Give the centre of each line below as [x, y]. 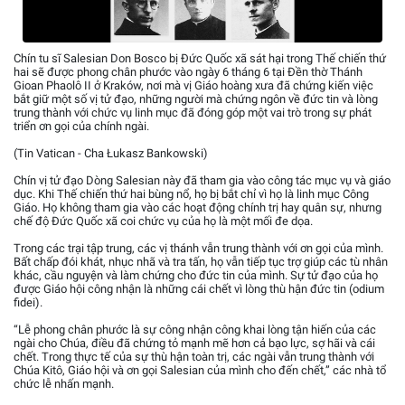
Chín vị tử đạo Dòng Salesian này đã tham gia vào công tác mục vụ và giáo [202, 181]
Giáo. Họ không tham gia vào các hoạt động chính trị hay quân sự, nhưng [198, 208]
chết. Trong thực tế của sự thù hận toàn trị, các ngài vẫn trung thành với [194, 357]
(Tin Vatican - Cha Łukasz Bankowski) [111, 154]
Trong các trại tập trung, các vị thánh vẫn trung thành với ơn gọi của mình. [198, 249]
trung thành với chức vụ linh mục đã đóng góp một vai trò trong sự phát [193, 113]
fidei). [28, 303]
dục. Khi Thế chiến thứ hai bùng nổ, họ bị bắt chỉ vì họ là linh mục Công [191, 194]
